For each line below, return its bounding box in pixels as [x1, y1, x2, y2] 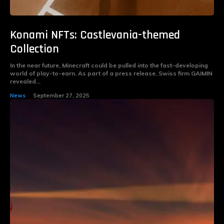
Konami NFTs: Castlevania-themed [10, 27, 180, 42]
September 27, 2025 [33, 91, 89, 99]
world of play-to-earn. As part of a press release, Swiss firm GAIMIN [10, 69, 212, 77]
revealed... [10, 77, 40, 85]
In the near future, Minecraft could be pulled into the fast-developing [10, 61, 208, 69]
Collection [10, 41, 59, 56]
